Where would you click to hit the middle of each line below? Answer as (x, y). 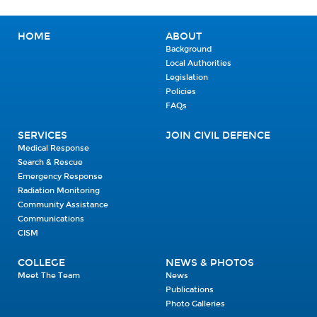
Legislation (187, 77)
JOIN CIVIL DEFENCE (218, 136)
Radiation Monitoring (59, 191)
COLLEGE (41, 263)
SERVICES (42, 136)
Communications (51, 219)
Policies (181, 92)
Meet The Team (49, 276)
